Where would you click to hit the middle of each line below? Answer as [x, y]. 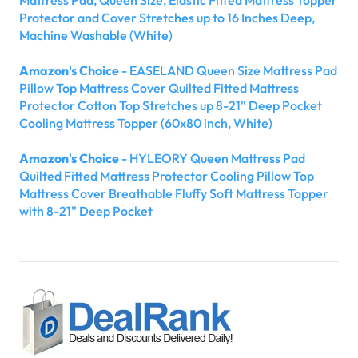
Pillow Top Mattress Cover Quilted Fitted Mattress [159, 88]
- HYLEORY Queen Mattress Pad [212, 158]
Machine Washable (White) [96, 35]
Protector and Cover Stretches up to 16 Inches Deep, [167, 17]
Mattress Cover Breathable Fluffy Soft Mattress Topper [174, 193]
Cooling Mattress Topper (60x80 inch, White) [146, 123]
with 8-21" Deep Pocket [86, 211]
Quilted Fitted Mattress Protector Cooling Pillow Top [167, 175]
